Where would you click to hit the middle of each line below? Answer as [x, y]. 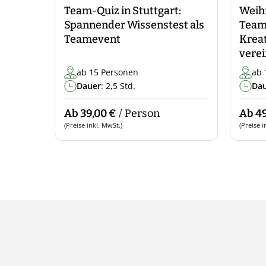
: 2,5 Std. [118, 86]
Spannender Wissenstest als [134, 25]
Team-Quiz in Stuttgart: [123, 11]
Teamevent [92, 39]
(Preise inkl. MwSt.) [93, 125]
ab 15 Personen [107, 72]
